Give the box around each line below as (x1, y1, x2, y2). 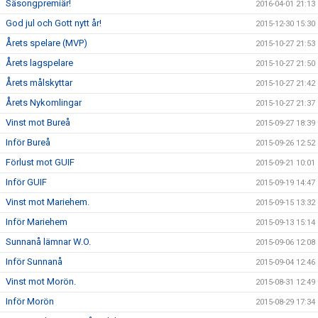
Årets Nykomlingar (6, 97, 82, 108)
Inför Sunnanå (6, 256, 62, 267)
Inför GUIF (6, 177, 47, 187)
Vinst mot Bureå (6, 117, 70, 128)
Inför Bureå (6, 137, 50, 148)
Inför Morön (6, 296, 54, 307)
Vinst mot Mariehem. (6, 197, 89, 207)
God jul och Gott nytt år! (6, 18, 102, 28)
